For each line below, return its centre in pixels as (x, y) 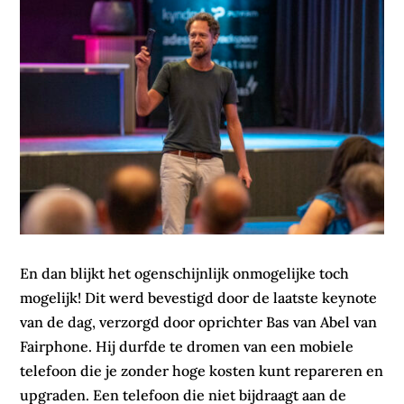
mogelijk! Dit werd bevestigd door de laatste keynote (199, 298)
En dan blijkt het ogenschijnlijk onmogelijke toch (185, 274)
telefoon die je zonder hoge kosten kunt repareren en (202, 371)
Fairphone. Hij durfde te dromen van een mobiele (187, 347)
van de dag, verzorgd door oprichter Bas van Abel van (199, 322)
